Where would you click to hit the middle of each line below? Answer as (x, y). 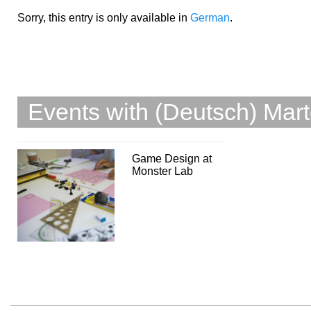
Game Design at (172, 158)
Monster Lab (162, 171)
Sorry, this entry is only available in (104, 18)
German (210, 18)
